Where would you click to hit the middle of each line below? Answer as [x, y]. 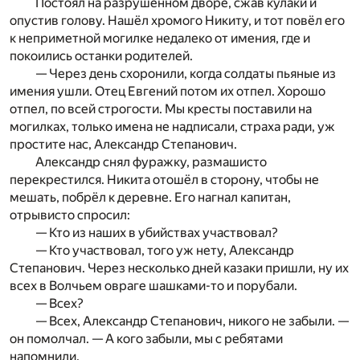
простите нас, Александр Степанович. [123, 144]
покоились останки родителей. [101, 55]
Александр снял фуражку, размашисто [151, 162]
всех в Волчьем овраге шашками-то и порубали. [153, 285]
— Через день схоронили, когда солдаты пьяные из [186, 73]
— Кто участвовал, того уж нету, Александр [165, 250]
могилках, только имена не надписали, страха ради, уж [172, 126]
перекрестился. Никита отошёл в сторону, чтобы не [164, 179]
